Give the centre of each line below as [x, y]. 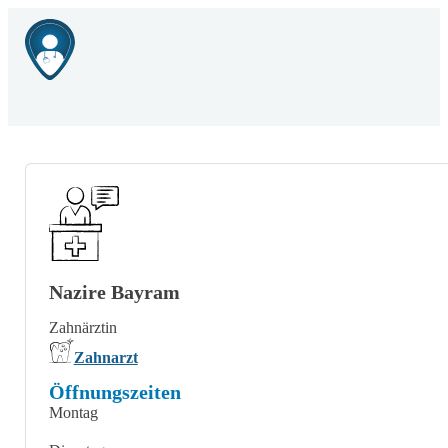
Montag [73, 412]
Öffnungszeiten [114, 392]
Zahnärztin [82, 328]
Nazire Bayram [114, 292]
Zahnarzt [105, 358]
